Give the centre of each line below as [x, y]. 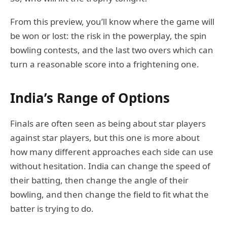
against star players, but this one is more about [105, 137]
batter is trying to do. [52, 208]
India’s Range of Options [90, 98]
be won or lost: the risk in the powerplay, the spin [108, 35]
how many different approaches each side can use [112, 152]
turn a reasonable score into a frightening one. [105, 64]
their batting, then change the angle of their [99, 180]
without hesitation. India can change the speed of [110, 166]
